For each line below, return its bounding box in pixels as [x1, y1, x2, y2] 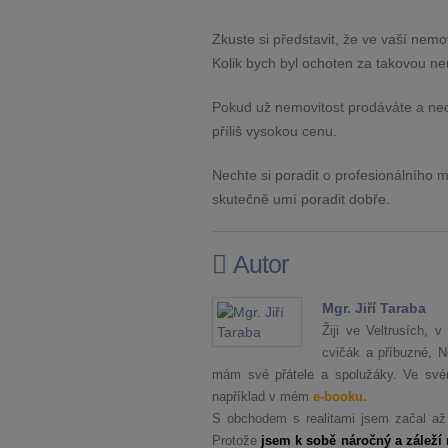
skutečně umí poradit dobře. [212, 191, 390, 207]
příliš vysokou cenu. [212, 123, 337, 139]
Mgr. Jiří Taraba [322, 300, 426, 316]
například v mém [212, 390, 313, 404]
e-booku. [313, 390, 367, 404]
